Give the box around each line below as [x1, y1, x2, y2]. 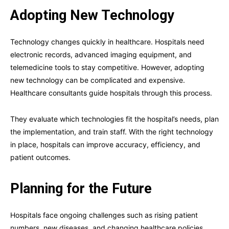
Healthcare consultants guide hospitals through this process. [10, 88, 212, 98]
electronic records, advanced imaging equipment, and [10, 50, 192, 59]
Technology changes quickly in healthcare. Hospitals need [10, 37, 204, 47]
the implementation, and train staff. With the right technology [10, 127, 213, 136]
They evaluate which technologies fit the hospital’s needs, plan [10, 114, 219, 124]
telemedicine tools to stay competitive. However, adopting [10, 63, 204, 72]
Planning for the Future [10, 180, 152, 197]
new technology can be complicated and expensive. [10, 76, 185, 85]
